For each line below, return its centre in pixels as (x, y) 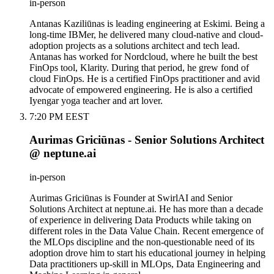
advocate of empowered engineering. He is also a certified (141, 89)
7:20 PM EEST (59, 116)
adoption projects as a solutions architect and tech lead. (135, 45)
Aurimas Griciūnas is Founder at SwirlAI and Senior (131, 198)
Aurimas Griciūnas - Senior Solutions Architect (147, 140)
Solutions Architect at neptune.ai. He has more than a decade (146, 209)
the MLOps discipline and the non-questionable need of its (142, 242)
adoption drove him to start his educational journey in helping (147, 253)
